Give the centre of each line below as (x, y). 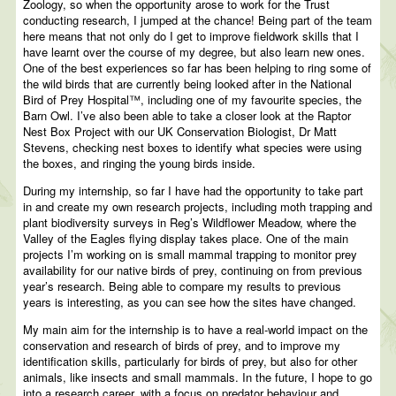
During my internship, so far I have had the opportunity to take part (194, 191)
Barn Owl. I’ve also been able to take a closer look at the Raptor (187, 116)
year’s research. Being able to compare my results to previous (183, 286)
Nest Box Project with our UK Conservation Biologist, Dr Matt (180, 132)
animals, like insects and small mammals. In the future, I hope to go (198, 377)
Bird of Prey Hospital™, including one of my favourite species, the (193, 100)
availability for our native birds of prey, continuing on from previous (193, 270)
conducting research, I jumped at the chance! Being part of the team (198, 20)
